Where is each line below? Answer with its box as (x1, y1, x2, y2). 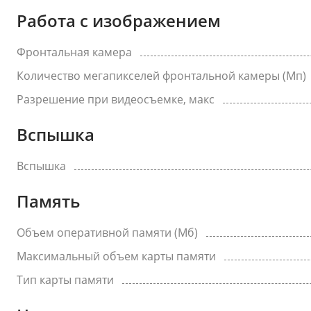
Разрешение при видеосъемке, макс (17, 92, 215, 107)
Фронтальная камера (17, 44, 132, 60)
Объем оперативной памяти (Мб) (17, 225, 198, 240)
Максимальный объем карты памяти (17, 249, 216, 264)
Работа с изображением (17, 9, 221, 32)
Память (17, 190, 80, 212)
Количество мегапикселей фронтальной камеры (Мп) (17, 68, 306, 83)
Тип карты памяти (17, 272, 114, 287)
